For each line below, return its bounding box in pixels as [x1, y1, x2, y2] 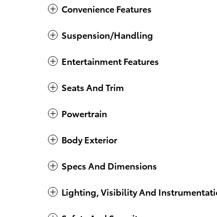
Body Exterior [62, 133, 117, 145]
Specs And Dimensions [62, 159, 157, 171]
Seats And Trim [62, 80, 124, 93]
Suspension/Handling [62, 28, 153, 41]
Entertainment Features [62, 54, 159, 67]
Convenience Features [62, 2, 152, 15]
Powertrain [62, 107, 107, 119]
